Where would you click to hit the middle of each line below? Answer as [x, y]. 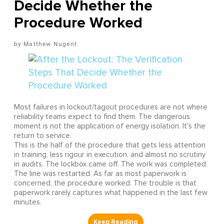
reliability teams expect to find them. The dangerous [102, 116]
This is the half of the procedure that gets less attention [109, 145]
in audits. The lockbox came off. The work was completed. [110, 164]
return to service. [42, 135]
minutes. [27, 202]
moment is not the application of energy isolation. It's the [109, 126]
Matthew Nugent [50, 44]
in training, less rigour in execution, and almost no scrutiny [109, 154]
